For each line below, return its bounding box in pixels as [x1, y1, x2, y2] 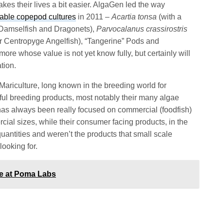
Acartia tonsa [111, 12, 157, 21]
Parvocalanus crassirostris [96, 24, 188, 33]
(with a [157, 12, 182, 21]
